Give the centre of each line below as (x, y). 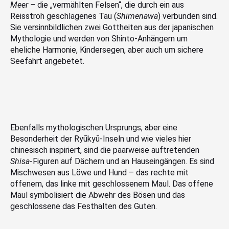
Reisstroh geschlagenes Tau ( (63, 16)
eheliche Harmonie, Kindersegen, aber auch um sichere (107, 50)
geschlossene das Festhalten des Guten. (84, 207)
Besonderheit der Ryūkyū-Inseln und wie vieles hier (101, 139)
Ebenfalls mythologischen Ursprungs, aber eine (94, 128)
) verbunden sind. (188, 16)
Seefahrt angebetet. (47, 61)
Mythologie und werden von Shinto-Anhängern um (99, 39)
